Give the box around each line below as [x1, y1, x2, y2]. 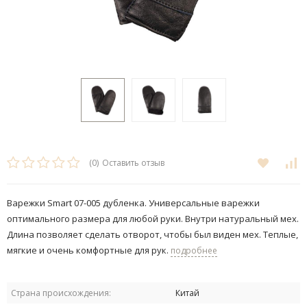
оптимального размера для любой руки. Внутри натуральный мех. [7, 212, 299, 225]
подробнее [171, 245, 217, 257]
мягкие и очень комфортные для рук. [7, 244, 171, 257]
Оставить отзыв [102, 157, 164, 169]
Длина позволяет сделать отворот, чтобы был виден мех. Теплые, [7, 228, 298, 241]
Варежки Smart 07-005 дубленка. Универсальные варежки [7, 197, 260, 210]
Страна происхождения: [11, 287, 111, 299]
